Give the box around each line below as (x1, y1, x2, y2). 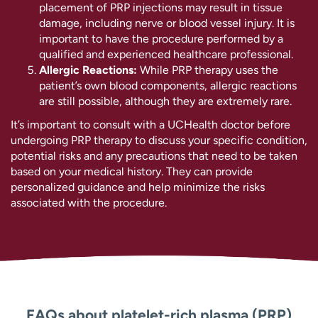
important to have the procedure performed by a (39, 32, 283, 46)
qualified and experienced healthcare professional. (39, 48, 293, 62)
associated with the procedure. (11, 196, 167, 210)
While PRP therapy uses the (137, 63, 278, 77)
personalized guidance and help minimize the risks (11, 180, 265, 194)
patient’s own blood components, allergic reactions (39, 79, 297, 93)
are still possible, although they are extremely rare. (39, 94, 292, 109)
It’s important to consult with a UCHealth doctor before (11, 118, 290, 132)
